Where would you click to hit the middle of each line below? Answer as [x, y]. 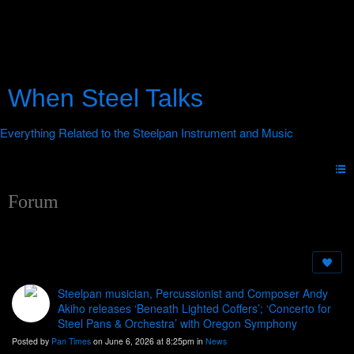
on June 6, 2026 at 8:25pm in [148, 341]
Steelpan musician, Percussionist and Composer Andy [193, 294]
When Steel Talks [105, 98]
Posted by [32, 341]
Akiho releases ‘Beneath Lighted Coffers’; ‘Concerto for [194, 309]
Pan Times [71, 341]
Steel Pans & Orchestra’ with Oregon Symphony [177, 324]
